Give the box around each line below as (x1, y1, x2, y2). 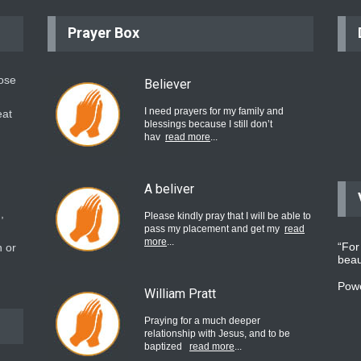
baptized (144, 341, 185, 352)
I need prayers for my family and (144, 106, 284, 117)
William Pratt (144, 286, 216, 301)
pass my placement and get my (144, 223, 280, 234)
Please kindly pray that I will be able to (144, 210, 311, 222)
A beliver (144, 181, 194, 197)
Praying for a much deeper (144, 315, 260, 326)
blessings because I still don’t (144, 118, 272, 130)
